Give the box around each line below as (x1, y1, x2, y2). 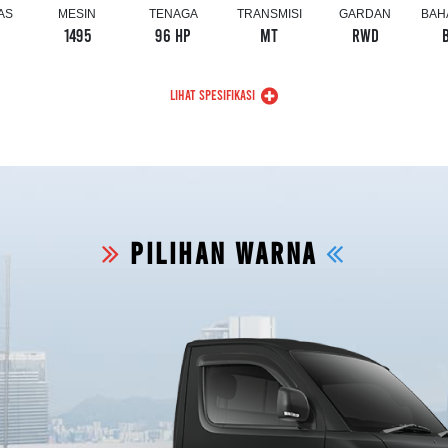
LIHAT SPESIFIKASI (170, 86, 255, 104)
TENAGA (148, 8, 198, 21)
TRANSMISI (236, 8, 302, 21)
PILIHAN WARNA (121, 234, 327, 271)
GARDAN (339, 8, 391, 21)
